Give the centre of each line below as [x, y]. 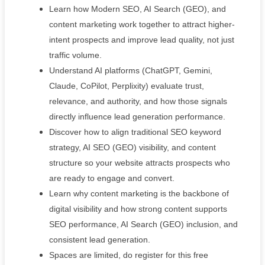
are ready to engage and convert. [112, 178]
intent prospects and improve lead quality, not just [142, 39]
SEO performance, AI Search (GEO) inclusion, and [143, 224]
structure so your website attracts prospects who [140, 162]
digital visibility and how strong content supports [138, 209]
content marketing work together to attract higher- [142, 24]
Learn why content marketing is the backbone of [139, 193]
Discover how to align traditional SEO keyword [135, 132]
